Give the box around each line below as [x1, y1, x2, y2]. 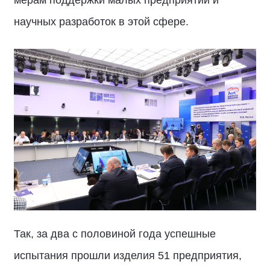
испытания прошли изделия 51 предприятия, [14, 250, 242, 262]
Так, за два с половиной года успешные [14, 228, 216, 240]
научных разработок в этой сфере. [14, 16, 189, 28]
